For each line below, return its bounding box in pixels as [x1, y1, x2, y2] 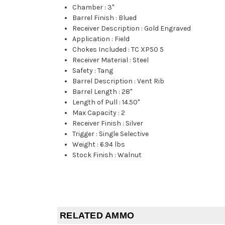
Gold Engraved [144, 24, 191, 33]
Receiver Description [72, 24, 140, 33]
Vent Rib [137, 77, 165, 86]
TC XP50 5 [131, 45, 164, 54]
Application [72, 35, 110, 44]
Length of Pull [72, 98, 118, 107]
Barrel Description [72, 77, 133, 86]
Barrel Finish [72, 14, 115, 23]
